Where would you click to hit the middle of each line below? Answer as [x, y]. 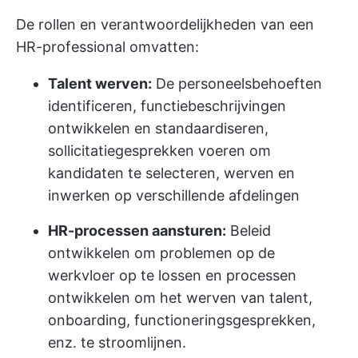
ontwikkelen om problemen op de [161, 253]
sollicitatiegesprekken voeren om [159, 151]
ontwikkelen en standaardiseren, [158, 128]
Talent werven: [100, 84]
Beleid [249, 231]
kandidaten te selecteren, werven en [171, 173]
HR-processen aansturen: [137, 231]
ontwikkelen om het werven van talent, [180, 298]
